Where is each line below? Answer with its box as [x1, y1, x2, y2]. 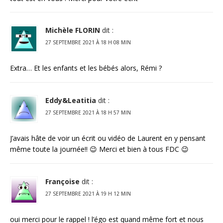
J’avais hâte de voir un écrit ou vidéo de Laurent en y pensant [10, 133, 206, 143]
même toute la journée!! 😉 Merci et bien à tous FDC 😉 [10, 144, 189, 154]
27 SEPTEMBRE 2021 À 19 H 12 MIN [45, 190, 131, 197]
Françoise [45, 176, 80, 186]
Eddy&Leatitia [45, 96, 96, 106]
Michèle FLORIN [45, 25, 100, 35]
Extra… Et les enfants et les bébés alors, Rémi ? [10, 63, 162, 73]
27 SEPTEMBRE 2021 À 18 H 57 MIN [45, 109, 131, 116]
